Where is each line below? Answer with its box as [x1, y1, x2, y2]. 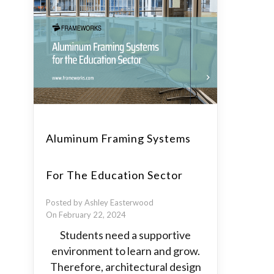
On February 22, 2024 [46, 210, 126, 220]
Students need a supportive [60, 228, 191, 242]
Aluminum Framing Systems [46, 131, 191, 145]
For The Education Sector [46, 168, 183, 182]
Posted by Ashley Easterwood [46, 198, 154, 207]
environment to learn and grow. [51, 244, 200, 257]
